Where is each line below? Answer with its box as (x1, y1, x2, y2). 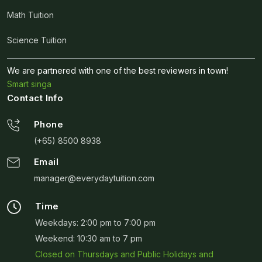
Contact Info (7, 92, 64, 104)
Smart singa (7, 79, 51, 89)
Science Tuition (7, 35, 67, 46)
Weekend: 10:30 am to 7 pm (35, 233, 142, 244)
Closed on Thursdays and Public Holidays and (35, 249, 213, 260)
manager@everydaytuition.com (34, 173, 154, 184)
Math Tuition (7, 10, 54, 20)
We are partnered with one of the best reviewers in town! (7, 65, 228, 76)
